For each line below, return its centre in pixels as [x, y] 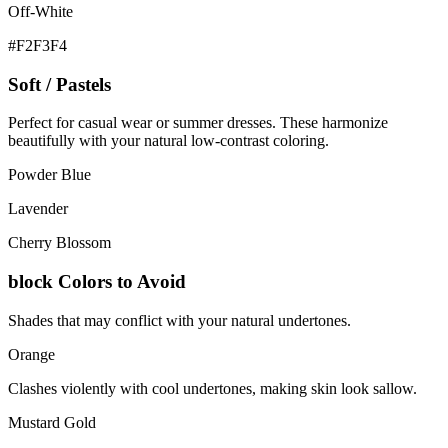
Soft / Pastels [59, 84]
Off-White [40, 11]
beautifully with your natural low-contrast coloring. [168, 141]
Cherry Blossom [59, 243]
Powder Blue [49, 175]
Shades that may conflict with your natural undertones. [179, 320]
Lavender [38, 209]
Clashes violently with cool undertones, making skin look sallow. [212, 388]
